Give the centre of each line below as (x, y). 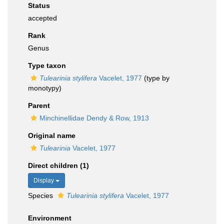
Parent (39, 105)
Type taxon (47, 65)
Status (39, 5)
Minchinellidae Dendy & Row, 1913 (94, 118)
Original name (52, 135)
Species (41, 195)
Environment (50, 218)
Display (44, 180)
